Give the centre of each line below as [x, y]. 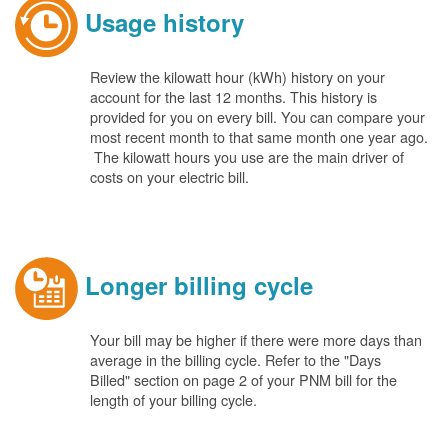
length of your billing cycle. [173, 399]
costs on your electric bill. [169, 176]
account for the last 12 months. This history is [233, 96]
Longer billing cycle [195, 284]
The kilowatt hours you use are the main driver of [247, 156]
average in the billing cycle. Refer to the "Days [235, 359]
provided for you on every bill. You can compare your [257, 116]
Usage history [161, 21]
